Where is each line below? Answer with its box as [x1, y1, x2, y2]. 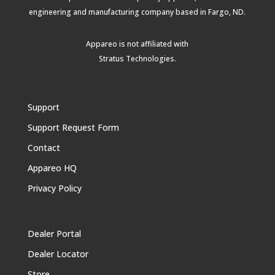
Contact [27, 141, 60, 153]
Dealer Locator [27, 248, 88, 260]
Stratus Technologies [98, 53, 174, 64]
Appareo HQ [27, 161, 77, 174]
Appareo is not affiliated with [86, 38, 189, 49]
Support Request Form [27, 121, 119, 133]
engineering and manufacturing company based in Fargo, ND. [29, 6, 246, 17]
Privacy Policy [27, 182, 82, 194]
